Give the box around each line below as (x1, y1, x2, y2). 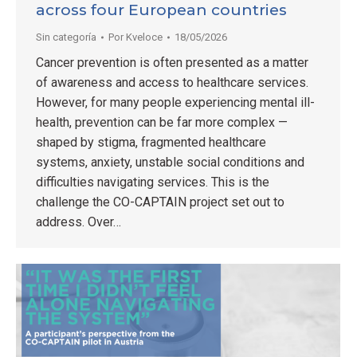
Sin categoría (36, 30, 96, 43)
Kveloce (126, 30, 163, 43)
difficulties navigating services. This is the (36, 174, 269, 190)
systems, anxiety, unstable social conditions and (36, 154, 304, 170)
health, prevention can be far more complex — (36, 114, 288, 130)
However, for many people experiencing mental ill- (36, 94, 315, 110)
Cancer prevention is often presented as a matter (36, 54, 308, 70)
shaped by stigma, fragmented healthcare (36, 134, 266, 150)
